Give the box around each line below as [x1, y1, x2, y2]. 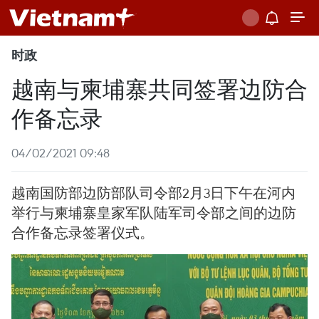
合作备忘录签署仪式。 [11, 224, 154, 241]
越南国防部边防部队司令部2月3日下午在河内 [11, 184, 296, 202]
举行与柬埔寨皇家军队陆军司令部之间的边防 [11, 204, 296, 221]
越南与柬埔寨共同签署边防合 [11, 73, 308, 103]
